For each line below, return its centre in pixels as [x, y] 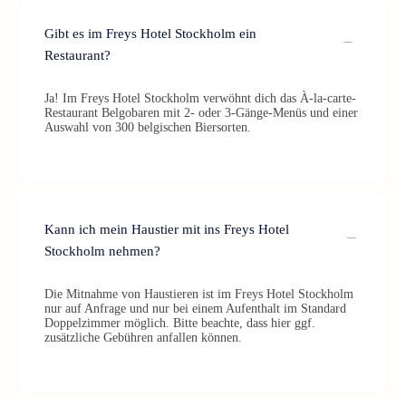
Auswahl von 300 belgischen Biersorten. [148, 127]
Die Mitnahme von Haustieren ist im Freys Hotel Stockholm [199, 294]
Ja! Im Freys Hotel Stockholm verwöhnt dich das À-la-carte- [200, 98]
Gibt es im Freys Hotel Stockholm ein [150, 34]
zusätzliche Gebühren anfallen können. [143, 338]
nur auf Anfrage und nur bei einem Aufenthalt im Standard [195, 309]
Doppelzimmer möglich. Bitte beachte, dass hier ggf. [180, 323]
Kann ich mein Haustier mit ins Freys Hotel [167, 229]
